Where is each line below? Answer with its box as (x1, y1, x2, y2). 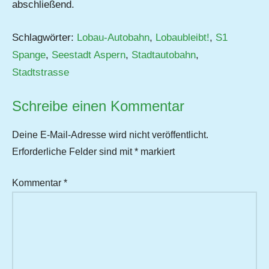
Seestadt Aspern (52, 49, 125, 61)
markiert (138, 147, 175, 157)
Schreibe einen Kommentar (12, 98, 184, 115)
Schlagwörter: (12, 31, 77, 43)
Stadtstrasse (12, 66, 69, 78)
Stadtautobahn (131, 49, 196, 61)
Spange (12, 49, 46, 61)
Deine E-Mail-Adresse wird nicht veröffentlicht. (12, 130, 208, 141)
